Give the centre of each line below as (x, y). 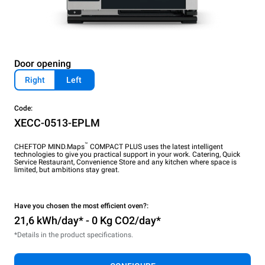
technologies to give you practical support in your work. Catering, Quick (127, 154)
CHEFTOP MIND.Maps (49, 146)
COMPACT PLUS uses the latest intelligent (156, 146)
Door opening (43, 63)
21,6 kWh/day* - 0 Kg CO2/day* (88, 220)
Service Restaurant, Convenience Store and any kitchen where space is (125, 162)
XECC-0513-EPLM (57, 122)
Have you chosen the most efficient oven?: (81, 206)
